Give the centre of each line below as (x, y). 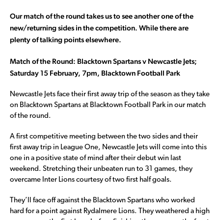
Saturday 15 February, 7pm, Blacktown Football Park (95, 73)
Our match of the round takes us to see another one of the (102, 16)
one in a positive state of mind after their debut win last (96, 158)
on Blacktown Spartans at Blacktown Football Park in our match (108, 105)
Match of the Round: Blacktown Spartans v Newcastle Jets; (103, 61)
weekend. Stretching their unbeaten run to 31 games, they (101, 169)
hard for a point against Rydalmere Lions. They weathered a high (110, 211)
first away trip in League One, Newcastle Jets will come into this (108, 147)
